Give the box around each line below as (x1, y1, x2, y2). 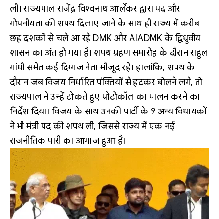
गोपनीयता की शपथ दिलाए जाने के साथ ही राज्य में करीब (10, 18, 200, 29)
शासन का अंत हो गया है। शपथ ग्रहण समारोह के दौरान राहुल (10, 47, 208, 58)
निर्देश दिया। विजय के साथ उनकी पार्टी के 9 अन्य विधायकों (10, 106, 207, 117)
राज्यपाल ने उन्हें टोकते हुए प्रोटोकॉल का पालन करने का (10, 91, 200, 102)
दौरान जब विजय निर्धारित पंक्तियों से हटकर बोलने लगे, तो (10, 77, 203, 88)
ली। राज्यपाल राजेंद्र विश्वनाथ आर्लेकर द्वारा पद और (10, 3, 180, 14)
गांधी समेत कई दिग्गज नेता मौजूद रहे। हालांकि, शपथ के (10, 62, 195, 73)
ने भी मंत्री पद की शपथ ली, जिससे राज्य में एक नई (10, 121, 175, 131)
